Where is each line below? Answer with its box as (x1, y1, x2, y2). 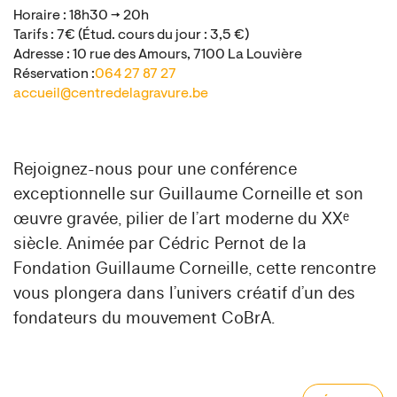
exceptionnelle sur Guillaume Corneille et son (13, 183, 363, 206)
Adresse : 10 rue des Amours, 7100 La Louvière (13, 48, 302, 63)
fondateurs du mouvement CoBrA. (13, 307, 275, 330)
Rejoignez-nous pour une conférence (13, 159, 297, 181)
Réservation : (13, 67, 95, 82)
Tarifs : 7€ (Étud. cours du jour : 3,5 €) (13, 28, 249, 43)
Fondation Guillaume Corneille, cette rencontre (13, 258, 376, 280)
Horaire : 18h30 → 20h (13, 9, 149, 24)
